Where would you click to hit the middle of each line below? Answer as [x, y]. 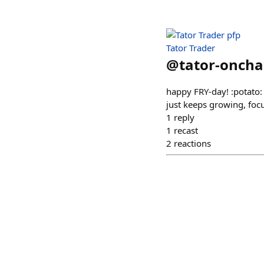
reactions [192, 143]
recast [186, 130]
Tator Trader [191, 48]
